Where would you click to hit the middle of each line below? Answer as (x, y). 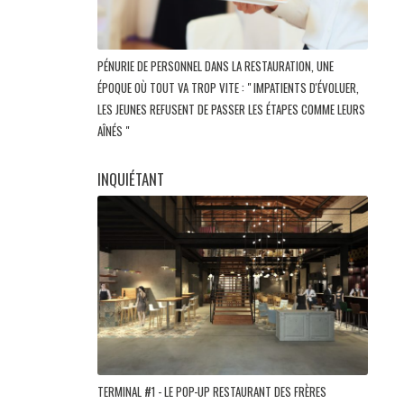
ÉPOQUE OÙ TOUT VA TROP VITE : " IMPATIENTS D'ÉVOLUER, (228, 87)
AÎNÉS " (115, 130)
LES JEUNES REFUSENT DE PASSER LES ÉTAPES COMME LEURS (231, 109)
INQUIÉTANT (131, 179)
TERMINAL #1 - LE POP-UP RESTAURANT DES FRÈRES (212, 392)
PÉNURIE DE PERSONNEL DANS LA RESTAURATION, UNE (216, 65)
